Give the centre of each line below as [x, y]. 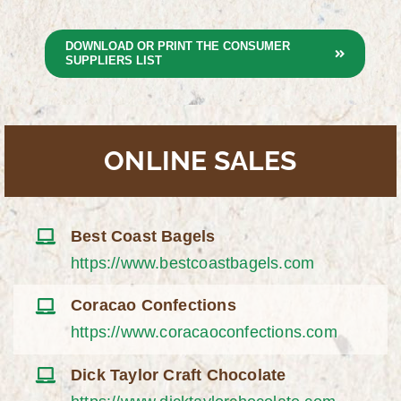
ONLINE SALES [200, 161]
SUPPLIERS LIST [113, 61]
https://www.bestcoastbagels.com [193, 263]
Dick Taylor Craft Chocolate [179, 375]
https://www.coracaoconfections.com [204, 333]
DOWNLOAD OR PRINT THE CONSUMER [177, 47]
